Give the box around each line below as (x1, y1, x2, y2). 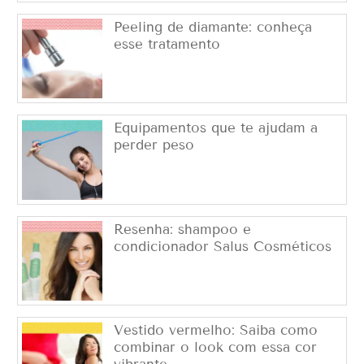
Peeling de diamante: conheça (113, 18, 312, 36)
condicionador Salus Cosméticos (113, 237, 331, 255)
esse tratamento (113, 35, 220, 53)
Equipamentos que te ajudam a (113, 119, 318, 137)
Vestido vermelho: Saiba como (113, 322, 318, 340)
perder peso (113, 136, 194, 154)
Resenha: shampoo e (113, 220, 251, 238)
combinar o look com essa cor (113, 339, 317, 357)
